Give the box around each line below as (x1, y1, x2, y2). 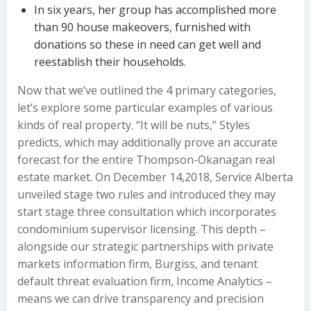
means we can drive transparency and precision (17, 291, 264, 306)
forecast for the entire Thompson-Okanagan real (17, 152, 275, 167)
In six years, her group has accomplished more (34, 2, 276, 17)
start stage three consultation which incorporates (17, 204, 276, 219)
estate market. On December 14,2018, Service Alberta (17, 169, 293, 185)
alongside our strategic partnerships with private (17, 239, 274, 254)
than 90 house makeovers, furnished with (34, 19, 251, 35)
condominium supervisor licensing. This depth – (17, 221, 266, 237)
